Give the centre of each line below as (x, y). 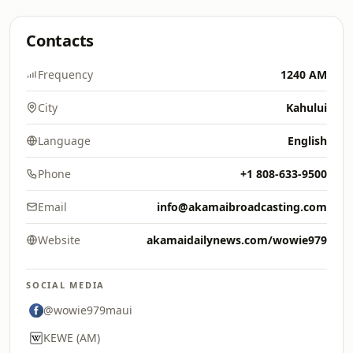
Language (64, 141)
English (307, 141)
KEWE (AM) (72, 338)
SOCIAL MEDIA (66, 285)
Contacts (60, 41)
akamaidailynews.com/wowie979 (237, 240)
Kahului (307, 108)
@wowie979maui (88, 310)
